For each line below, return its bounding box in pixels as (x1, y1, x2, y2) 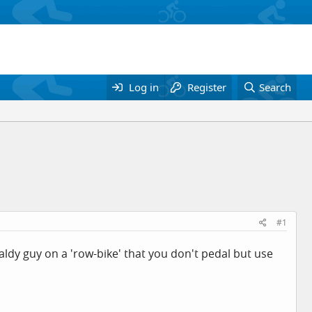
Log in (129, 80, 159, 94)
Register (187, 80, 227, 94)
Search (259, 80, 291, 94)
